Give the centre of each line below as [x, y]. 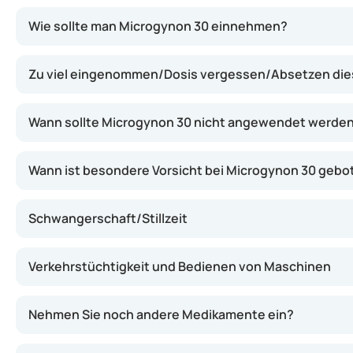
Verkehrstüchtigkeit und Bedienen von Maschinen [180, 266]
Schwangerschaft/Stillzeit [108, 218]
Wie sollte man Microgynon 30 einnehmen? [158, 26]
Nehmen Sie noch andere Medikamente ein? [161, 314]
